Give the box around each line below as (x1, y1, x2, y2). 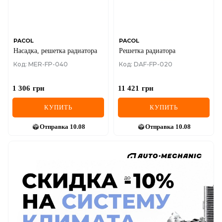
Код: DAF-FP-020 (119, 60, 172, 68)
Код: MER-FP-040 (13, 60, 68, 68)
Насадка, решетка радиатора (13, 47, 97, 55)
